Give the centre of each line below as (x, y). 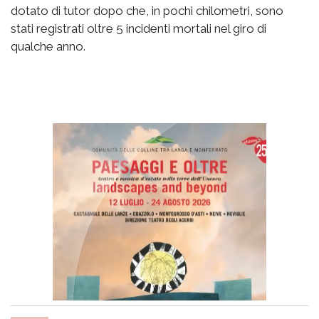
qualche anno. (49, 47)
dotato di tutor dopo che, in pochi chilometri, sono (147, 11)
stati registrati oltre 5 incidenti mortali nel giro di (138, 29)
